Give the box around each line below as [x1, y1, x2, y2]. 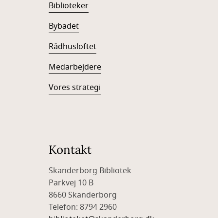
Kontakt [49, 142, 91, 157]
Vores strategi [49, 82, 101, 93]
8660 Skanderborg [49, 189, 119, 201]
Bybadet [49, 20, 79, 32]
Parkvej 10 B [49, 177, 95, 189]
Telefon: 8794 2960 [49, 201, 119, 213]
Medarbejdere [49, 61, 101, 73]
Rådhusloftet [49, 41, 96, 53]
